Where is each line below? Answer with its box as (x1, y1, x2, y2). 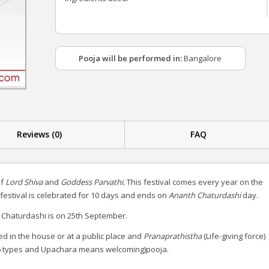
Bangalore (182, 53, 222, 64)
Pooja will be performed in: (79, 53, 183, 64)
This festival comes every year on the (127, 176, 263, 187)
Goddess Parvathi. (61, 176, 127, 187)
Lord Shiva (5, 176, 44, 187)
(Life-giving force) (202, 230, 265, 241)
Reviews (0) (17, 128, 62, 141)
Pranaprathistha (144, 230, 202, 241)
